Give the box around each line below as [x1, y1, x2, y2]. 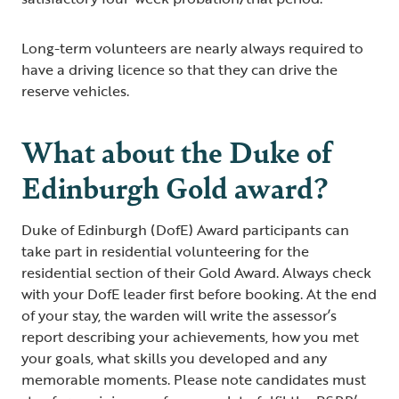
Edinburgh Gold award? [21, 165, 328, 208]
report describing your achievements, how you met [21, 325, 359, 347]
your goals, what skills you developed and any [21, 346, 327, 369]
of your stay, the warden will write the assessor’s [21, 304, 337, 326]
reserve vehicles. [21, 79, 136, 102]
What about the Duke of [21, 129, 332, 172]
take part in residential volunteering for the [21, 240, 309, 262]
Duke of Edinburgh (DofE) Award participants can [21, 218, 349, 240]
